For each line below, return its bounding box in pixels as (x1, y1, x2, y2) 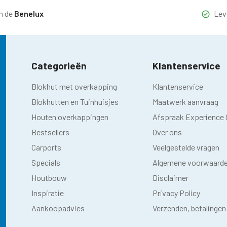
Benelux (14, 8, 44, 18)
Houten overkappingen (31, 111, 108, 122)
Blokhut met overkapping (31, 81, 117, 91)
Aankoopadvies (31, 203, 85, 213)
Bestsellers (31, 127, 69, 137)
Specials (31, 157, 60, 167)
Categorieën (31, 59, 87, 71)
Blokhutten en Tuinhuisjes (31, 96, 119, 106)
